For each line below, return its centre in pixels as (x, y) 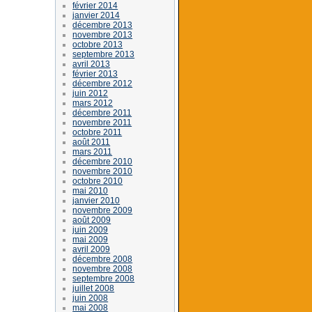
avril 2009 (92, 249)
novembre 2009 (103, 210)
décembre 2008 (103, 259)
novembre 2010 (103, 171)
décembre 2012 (103, 83)
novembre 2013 (103, 34)
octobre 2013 (98, 44)
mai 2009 (91, 239)
